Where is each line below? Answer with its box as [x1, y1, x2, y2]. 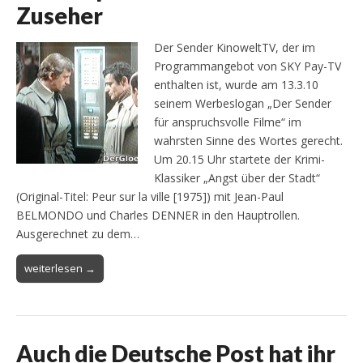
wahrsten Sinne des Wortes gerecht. [154, 132, 343, 148]
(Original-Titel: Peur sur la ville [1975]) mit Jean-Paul [16, 188, 284, 204]
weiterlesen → [24, 260, 96, 275]
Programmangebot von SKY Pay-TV [154, 58, 341, 74]
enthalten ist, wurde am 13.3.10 [154, 76, 318, 92]
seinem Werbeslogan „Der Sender [154, 95, 331, 111]
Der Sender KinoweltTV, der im [154, 39, 315, 55]
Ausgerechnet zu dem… [16, 225, 139, 241]
